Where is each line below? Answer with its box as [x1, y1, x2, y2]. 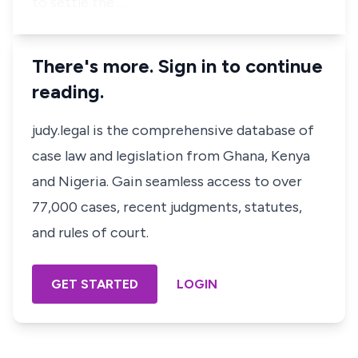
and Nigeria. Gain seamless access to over [32, 173, 302, 190]
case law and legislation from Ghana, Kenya [32, 147, 310, 165]
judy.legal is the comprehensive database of [32, 121, 314, 139]
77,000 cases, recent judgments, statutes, [32, 198, 302, 216]
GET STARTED [51, 276, 138, 292]
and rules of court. [32, 224, 149, 241]
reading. [32, 80, 104, 103]
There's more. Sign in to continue [32, 54, 323, 78]
